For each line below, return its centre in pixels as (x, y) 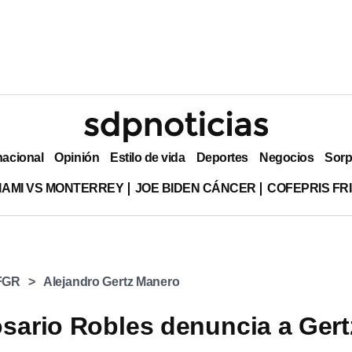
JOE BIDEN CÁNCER (196, 188)
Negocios (286, 157)
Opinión (77, 157)
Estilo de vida (148, 157)
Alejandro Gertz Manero (111, 282)
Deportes (222, 157)
